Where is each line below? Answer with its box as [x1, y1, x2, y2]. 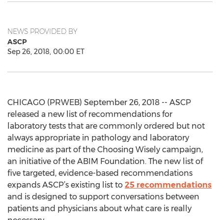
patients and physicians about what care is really [7, 204, 192, 213]
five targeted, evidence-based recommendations [7, 168, 192, 178]
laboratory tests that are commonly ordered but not [7, 121, 205, 131]
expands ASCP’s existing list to [7, 180, 125, 190]
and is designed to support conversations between [7, 192, 199, 201]
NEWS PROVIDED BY [7, 27, 78, 36]
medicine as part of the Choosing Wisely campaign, [7, 145, 203, 154]
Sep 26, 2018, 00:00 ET [7, 47, 84, 56]
